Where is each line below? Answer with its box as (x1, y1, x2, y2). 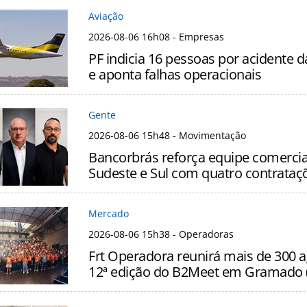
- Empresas (170, 30, 224, 44)
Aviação (88, 10, 123, 23)
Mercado (88, 207, 129, 221)
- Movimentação (170, 129, 246, 143)
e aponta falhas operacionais (88, 65, 261, 84)
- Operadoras (170, 228, 234, 241)
